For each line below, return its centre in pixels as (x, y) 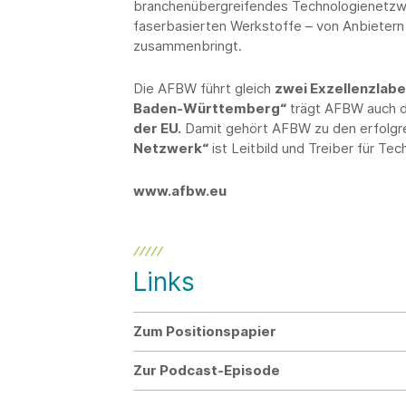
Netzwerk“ (171, 148)
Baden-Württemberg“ (210, 108)
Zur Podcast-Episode (207, 370)
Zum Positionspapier (205, 331)
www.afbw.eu (180, 191)
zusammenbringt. (189, 46)
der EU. (157, 128)
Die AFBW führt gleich (204, 88)
